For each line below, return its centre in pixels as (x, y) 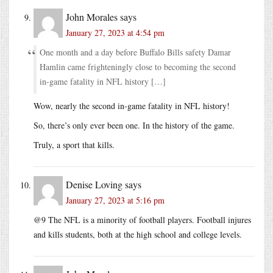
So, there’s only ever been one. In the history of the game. (134, 125)
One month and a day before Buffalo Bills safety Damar (135, 52)
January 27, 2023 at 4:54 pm (115, 32)
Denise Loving (94, 184)
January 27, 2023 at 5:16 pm (115, 200)
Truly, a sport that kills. (74, 144)
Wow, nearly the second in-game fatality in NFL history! (132, 105)
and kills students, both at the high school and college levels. (138, 234)
